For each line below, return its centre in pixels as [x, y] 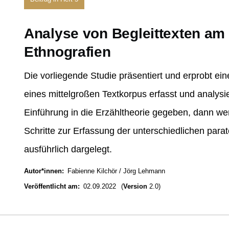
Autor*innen [43, 171]
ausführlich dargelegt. [68, 149]
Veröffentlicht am [51, 186]
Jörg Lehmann [144, 171]
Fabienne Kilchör [92, 171]
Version [135, 186]
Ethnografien [67, 52]
